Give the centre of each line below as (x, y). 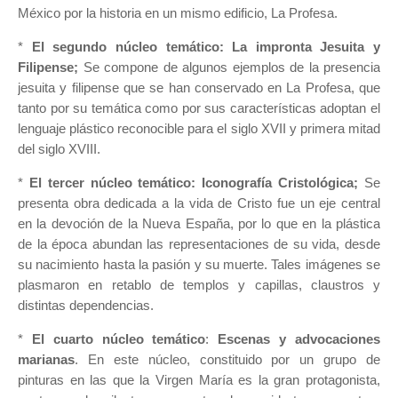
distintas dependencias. (88, 305)
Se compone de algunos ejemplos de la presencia (229, 67)
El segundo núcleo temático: (127, 46)
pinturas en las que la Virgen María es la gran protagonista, (199, 379)
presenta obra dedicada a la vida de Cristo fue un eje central (199, 203)
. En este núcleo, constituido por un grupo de (227, 359)
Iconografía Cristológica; (280, 182)
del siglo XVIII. (63, 148)
